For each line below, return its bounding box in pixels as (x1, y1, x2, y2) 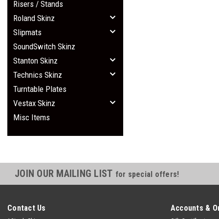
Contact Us (7, 203, 46, 213)
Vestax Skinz (13, 98, 55, 108)
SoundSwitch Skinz (13, 42, 75, 51)
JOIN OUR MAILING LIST (15, 168, 115, 179)
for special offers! (115, 170, 179, 179)
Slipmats (13, 27, 42, 37)
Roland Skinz (13, 13, 55, 23)
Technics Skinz (13, 70, 62, 80)
